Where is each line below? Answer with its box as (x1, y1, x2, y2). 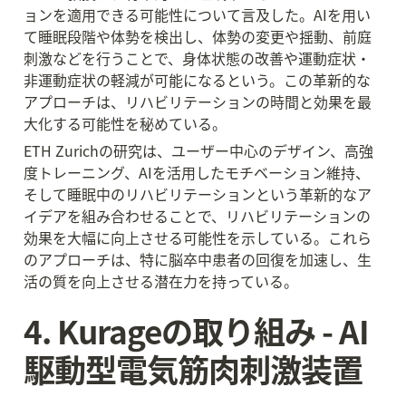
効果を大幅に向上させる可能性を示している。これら (24, 227, 372, 248)
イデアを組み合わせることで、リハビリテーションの (24, 205, 371, 227)
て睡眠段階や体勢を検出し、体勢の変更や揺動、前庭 (24, 25, 372, 47)
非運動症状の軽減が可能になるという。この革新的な (24, 69, 371, 91)
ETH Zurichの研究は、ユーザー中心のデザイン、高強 (24, 140, 373, 161)
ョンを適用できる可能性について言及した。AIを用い (24, 4, 371, 25)
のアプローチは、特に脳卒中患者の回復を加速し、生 (24, 248, 372, 270)
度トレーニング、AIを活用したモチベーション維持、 (24, 161, 370, 183)
